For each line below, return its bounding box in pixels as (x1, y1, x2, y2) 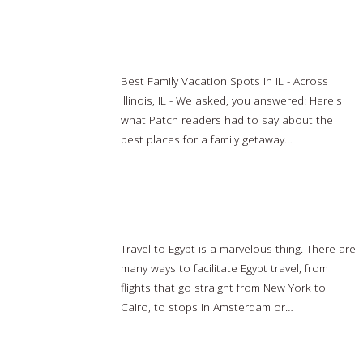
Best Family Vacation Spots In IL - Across (120, 72, 328, 88)
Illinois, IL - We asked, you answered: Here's (120, 92, 342, 108)
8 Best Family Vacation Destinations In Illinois (120, 36, 352, 52)
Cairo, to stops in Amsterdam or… (120, 298, 297, 314)
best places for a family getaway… (120, 130, 296, 147)
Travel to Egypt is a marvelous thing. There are (120, 240, 356, 256)
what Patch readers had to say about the (120, 111, 333, 127)
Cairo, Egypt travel (120, 203, 212, 220)
